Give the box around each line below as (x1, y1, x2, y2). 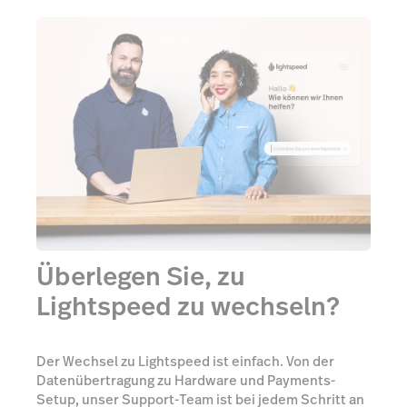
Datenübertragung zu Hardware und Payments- (36, 371, 335, 391)
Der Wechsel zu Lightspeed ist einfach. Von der (36, 352, 334, 372)
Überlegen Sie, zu (36, 258, 245, 294)
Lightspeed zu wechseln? (36, 288, 340, 324)
